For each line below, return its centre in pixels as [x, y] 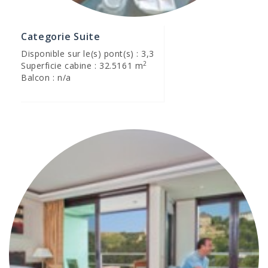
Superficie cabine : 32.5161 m [82, 66]
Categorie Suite [61, 36]
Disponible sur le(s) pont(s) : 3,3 [88, 54]
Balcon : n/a [46, 77]
